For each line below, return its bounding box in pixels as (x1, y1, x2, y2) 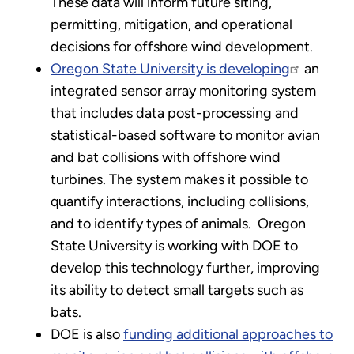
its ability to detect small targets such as (51, 281, 303, 299)
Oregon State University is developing (51, 60, 290, 78)
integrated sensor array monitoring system (51, 82, 316, 100)
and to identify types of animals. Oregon (51, 215, 306, 233)
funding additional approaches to (123, 326, 333, 344)
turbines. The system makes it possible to (51, 171, 308, 189)
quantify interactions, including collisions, (51, 193, 309, 211)
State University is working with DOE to (51, 237, 298, 255)
